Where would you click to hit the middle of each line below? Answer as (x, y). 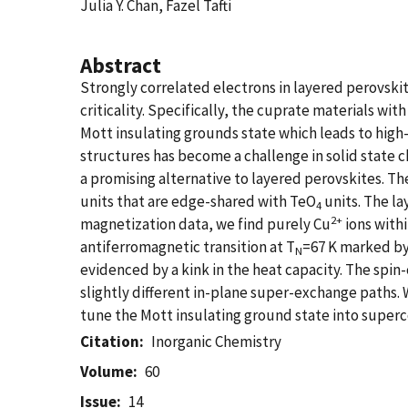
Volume (107, 372)
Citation (110, 342)
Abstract (121, 65)
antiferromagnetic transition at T (188, 247)
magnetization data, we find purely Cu (205, 224)
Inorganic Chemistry (217, 342)
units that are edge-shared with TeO (198, 201)
